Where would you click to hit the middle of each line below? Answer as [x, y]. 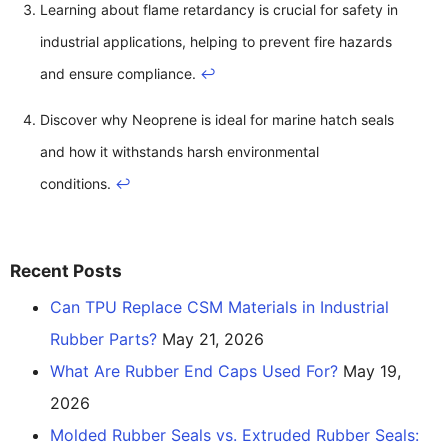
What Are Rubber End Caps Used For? [194, 371]
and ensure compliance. [120, 74]
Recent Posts [66, 271]
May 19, [372, 371]
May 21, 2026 [213, 339]
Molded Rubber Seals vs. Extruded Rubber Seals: [234, 435]
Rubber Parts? [103, 339]
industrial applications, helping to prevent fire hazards [216, 42]
